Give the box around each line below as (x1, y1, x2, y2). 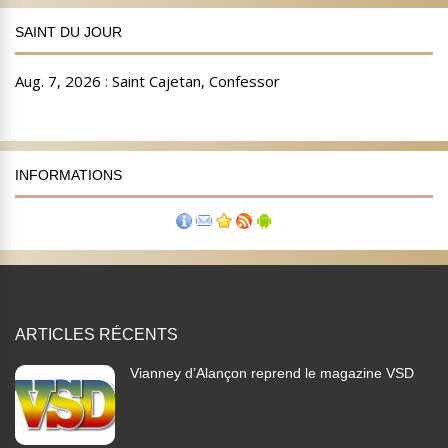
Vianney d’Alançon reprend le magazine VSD (130, 365, 414, 382)
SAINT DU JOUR (15, 24, 122, 41)
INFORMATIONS (15, 167, 122, 184)
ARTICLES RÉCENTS (15, 326, 178, 344)
